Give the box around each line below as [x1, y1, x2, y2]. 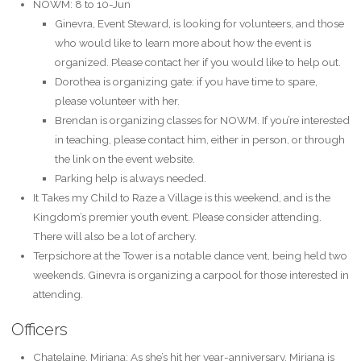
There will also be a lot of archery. [32, 229, 197, 243]
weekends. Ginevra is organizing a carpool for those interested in [32, 268, 349, 281]
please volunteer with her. [54, 93, 180, 107]
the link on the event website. [54, 151, 195, 165]
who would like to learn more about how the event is [54, 35, 311, 49]
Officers [10, 320, 68, 340]
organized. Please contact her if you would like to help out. [54, 55, 341, 68]
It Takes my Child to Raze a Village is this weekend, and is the [32, 190, 330, 204]
